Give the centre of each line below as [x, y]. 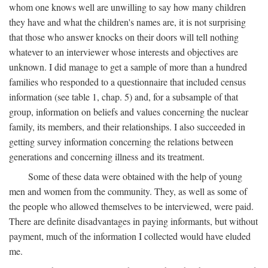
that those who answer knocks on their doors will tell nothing [124, 37]
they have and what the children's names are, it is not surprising [127, 22]
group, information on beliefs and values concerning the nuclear [129, 112]
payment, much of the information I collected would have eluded [130, 236]
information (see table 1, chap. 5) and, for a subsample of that [124, 97]
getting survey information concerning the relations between [121, 142]
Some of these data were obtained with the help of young [135, 176]
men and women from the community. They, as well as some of [128, 191]
